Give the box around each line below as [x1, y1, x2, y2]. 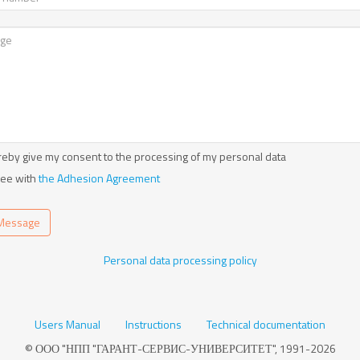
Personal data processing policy [103, 252, 257, 268]
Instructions [125, 316, 182, 333]
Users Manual [35, 316, 100, 333]
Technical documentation [207, 316, 325, 333]
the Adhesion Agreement [35, 170, 160, 186]
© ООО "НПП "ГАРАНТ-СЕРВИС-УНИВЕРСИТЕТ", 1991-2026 [24, 340, 336, 357]
